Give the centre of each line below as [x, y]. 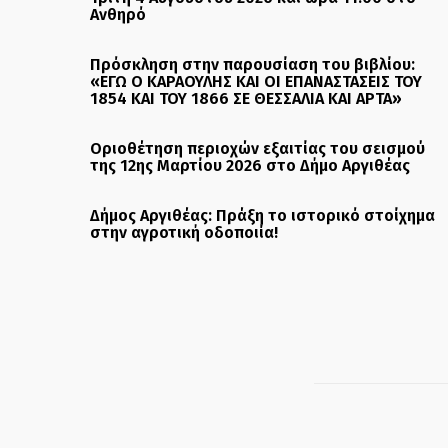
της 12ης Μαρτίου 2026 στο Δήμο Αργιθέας [250, 166]
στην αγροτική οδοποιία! [184, 233]
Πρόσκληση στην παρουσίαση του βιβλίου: [252, 65]
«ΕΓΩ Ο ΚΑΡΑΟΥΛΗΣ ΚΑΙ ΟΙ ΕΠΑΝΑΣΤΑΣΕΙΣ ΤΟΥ [256, 82]
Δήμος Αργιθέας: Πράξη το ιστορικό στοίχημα [262, 216]
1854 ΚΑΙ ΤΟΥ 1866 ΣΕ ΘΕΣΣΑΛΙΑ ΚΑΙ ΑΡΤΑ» [246, 99]
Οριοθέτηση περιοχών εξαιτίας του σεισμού [257, 149]
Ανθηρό [118, 15]
